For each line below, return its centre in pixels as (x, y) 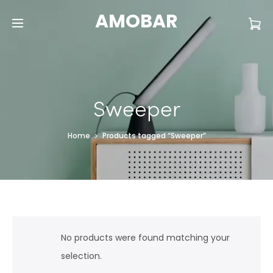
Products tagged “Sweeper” (154, 136)
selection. (81, 256)
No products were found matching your (145, 238)
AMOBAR (136, 21)
